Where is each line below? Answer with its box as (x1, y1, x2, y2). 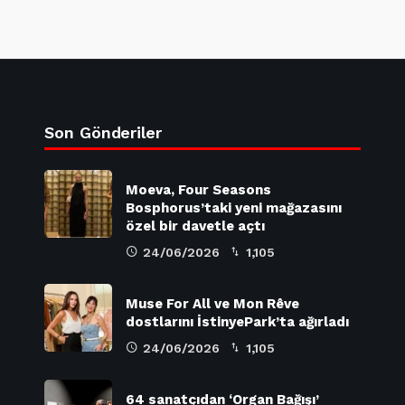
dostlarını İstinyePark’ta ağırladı (126, 313, 349, 330)
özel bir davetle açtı (126, 217, 265, 234)
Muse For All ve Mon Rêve (126, 295, 299, 312)
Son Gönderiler (44, 122, 163, 142)
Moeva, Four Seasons (126, 181, 271, 198)
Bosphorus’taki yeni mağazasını (126, 199, 342, 216)
